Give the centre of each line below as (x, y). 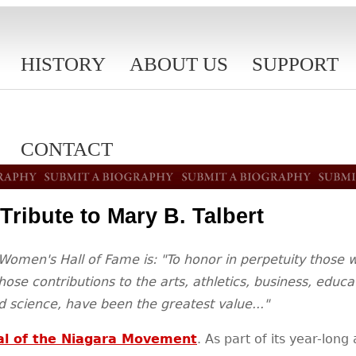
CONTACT (67, 149)
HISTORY (63, 64)
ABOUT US (179, 64)
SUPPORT (295, 64)
